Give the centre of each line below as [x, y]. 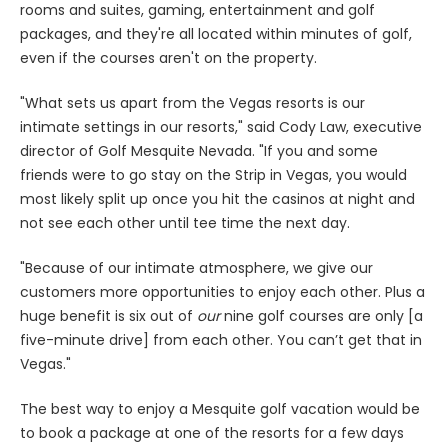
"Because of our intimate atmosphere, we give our [196, 267]
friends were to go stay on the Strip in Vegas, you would [213, 174]
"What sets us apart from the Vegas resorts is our [192, 102]
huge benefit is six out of [108, 315]
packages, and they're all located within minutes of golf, [216, 33]
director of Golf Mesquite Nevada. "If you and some [199, 150]
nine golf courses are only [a [321, 315]
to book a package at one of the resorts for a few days [212, 432]
